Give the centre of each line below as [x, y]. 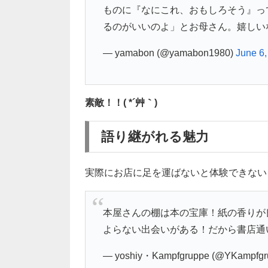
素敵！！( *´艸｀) [121, 103]
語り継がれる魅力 [155, 137]
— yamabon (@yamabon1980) [169, 53]
